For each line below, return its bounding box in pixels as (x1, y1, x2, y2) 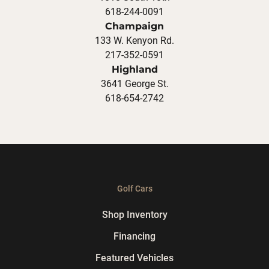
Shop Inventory (101, 208, 168, 220)
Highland (111, 63, 158, 75)
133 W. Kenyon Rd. (95, 34, 174, 46)
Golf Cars (116, 183, 153, 193)
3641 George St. (100, 77, 169, 89)
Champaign (105, 20, 164, 32)
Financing (113, 230, 156, 242)
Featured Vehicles (95, 252, 174, 264)
